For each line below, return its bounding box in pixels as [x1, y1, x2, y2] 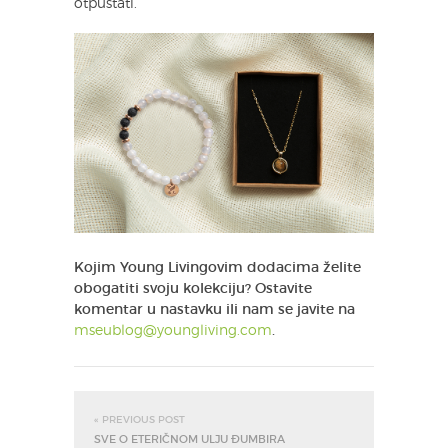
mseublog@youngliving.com [74, 324, 272, 339]
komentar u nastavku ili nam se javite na [74, 303, 355, 318]
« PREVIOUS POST [94, 415, 185, 426]
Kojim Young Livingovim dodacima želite [74, 261, 361, 276]
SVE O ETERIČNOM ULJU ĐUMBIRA [94, 434, 285, 446]
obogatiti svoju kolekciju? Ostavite [74, 282, 312, 297]
